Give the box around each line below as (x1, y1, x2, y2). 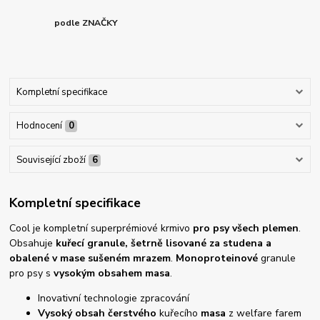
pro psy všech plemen (193, 221, 299, 236)
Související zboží (16, 153, 86, 166)
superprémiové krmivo (91, 221, 194, 236)
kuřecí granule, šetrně (53, 236, 166, 251)
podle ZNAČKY (54, 17, 119, 29)
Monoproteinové (176, 251, 259, 266)
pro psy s (9, 266, 54, 281)
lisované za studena (166, 236, 266, 251)
